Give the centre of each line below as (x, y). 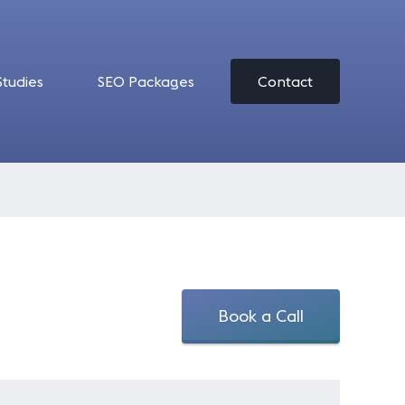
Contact (285, 81)
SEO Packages (146, 81)
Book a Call (261, 316)
